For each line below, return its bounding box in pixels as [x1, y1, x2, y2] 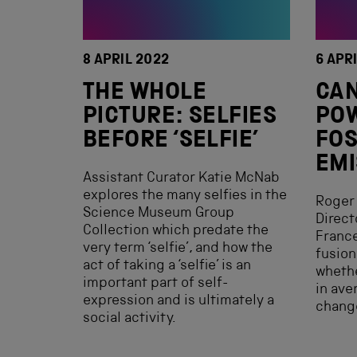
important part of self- [83, 277, 228, 291]
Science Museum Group [83, 206, 234, 221]
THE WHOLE [83, 82, 207, 106]
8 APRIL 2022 [83, 53, 170, 68]
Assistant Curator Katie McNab [83, 171, 280, 186]
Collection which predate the [83, 224, 269, 238]
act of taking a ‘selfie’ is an [83, 259, 251, 273]
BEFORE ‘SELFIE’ [83, 130, 259, 154]
